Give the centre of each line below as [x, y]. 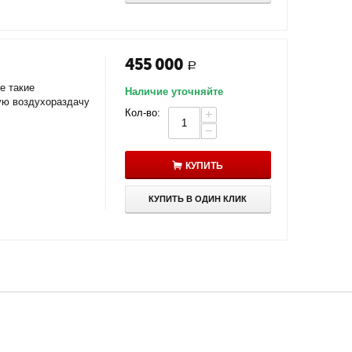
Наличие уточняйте [174, 92]
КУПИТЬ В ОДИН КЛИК [198, 199]
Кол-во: [142, 113]
